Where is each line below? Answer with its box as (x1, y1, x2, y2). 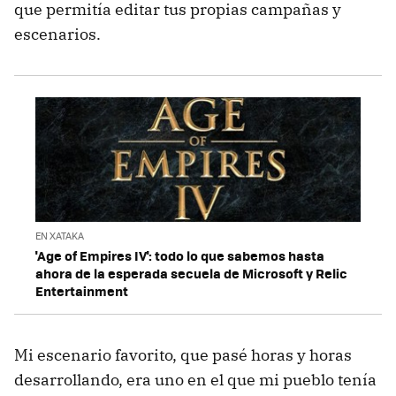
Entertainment (35, 280, 128, 301)
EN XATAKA (35, 228, 84, 242)
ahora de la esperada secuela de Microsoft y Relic (35, 263, 347, 283)
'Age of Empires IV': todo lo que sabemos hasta (35, 245, 324, 265)
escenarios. (14, 24, 101, 45)
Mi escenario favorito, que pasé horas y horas (14, 344, 352, 365)
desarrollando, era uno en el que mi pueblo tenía (14, 369, 377, 390)
